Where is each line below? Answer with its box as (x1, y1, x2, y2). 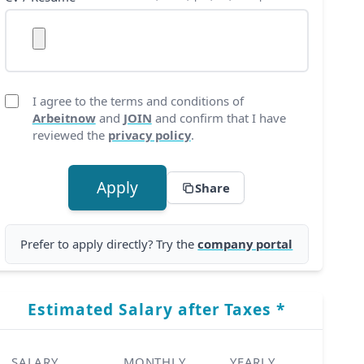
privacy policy (107, 127, 191, 144)
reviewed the (32, 127, 108, 144)
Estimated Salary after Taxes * (28, 299, 286, 321)
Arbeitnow (32, 110, 96, 127)
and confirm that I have (151, 110, 286, 127)
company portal (197, 236, 293, 252)
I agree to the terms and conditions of (32, 93, 244, 110)
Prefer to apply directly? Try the (20, 236, 198, 252)
